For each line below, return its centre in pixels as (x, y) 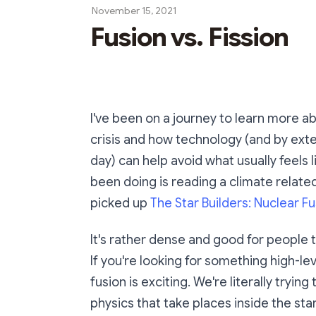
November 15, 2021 (134, 11)
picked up (120, 203)
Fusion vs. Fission (189, 37)
